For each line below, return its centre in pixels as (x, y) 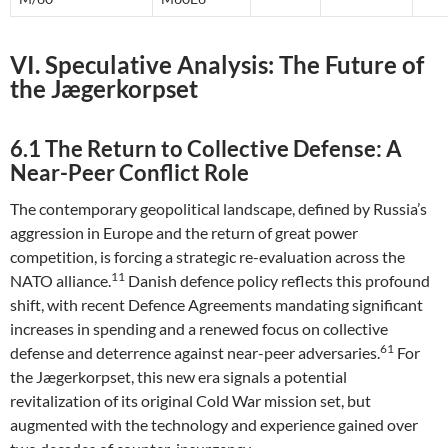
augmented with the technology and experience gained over (214, 424)
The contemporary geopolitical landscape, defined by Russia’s (218, 208)
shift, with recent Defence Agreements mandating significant (216, 304)
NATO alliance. (60, 280)
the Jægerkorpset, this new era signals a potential (178, 376)
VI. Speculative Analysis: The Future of (217, 64)
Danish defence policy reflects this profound (277, 280)
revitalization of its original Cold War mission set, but (190, 400)
